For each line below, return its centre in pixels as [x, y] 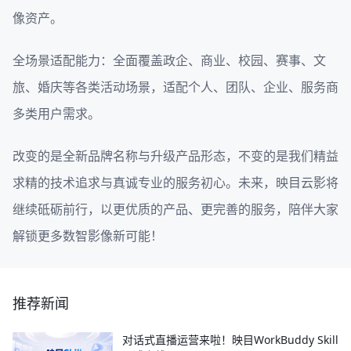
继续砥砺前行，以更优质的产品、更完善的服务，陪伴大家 [175, 209]
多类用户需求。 [56, 113]
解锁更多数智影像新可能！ [88, 235]
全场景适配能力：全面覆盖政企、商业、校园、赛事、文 [169, 60]
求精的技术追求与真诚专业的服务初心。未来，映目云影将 [175, 182]
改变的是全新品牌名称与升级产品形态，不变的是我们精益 [175, 156]
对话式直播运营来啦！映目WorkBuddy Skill [230, 339]
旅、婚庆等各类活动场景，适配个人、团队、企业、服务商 [175, 87]
